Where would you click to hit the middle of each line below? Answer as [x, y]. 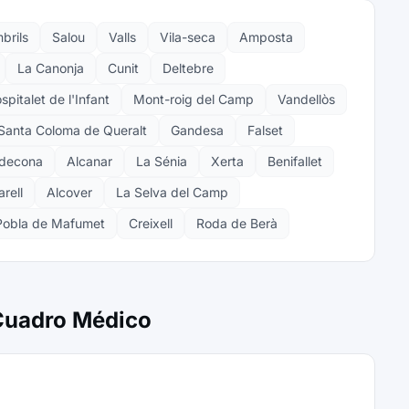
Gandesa [197, 130]
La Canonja [51, 68]
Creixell [151, 223]
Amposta [266, 37]
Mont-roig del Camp [194, 99]
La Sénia [162, 161]
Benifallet [295, 161]
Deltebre [188, 68]
